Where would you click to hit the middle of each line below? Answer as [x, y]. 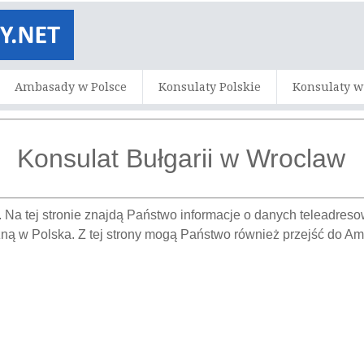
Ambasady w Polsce [71, 87]
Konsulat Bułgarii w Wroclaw [181, 159]
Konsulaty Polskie [210, 87]
